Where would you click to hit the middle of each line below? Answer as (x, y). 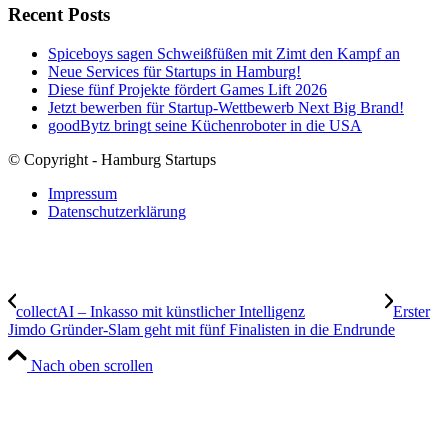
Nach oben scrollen (92, 365)
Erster (411, 311)
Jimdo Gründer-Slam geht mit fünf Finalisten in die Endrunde (201, 329)
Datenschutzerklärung (117, 211)
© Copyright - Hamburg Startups (112, 159)
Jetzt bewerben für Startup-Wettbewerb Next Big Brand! (226, 107)
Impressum (82, 193)
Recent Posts (59, 14)
